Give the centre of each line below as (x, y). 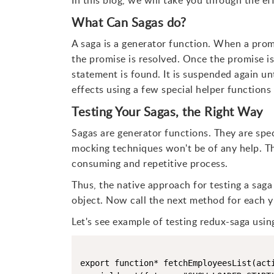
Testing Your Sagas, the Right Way (167, 111)
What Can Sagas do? (129, 22)
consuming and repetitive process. (150, 163)
